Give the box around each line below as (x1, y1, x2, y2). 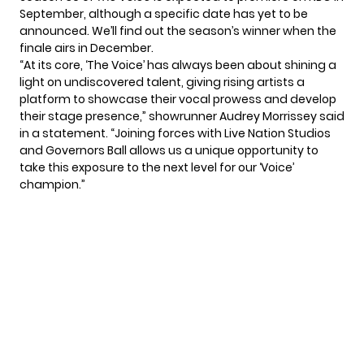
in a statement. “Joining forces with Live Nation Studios (19, 124, 331, 141)
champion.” (19, 175, 88, 193)
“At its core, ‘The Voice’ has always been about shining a (19, 56, 336, 73)
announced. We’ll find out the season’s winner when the (19, 22, 336, 39)
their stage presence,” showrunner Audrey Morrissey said (19, 107, 344, 124)
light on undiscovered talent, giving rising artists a (19, 73, 305, 90)
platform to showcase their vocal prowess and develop (19, 90, 336, 107)
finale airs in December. (19, 39, 154, 56)
